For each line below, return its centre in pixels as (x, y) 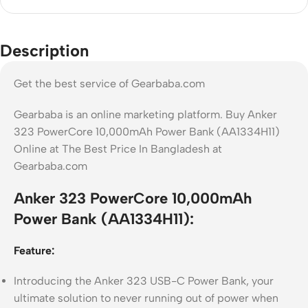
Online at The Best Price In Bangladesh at (118, 148)
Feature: (34, 250)
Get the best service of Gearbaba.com (109, 83)
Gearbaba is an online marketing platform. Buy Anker (145, 114)
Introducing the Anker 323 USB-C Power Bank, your (144, 280)
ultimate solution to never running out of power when (146, 298)
